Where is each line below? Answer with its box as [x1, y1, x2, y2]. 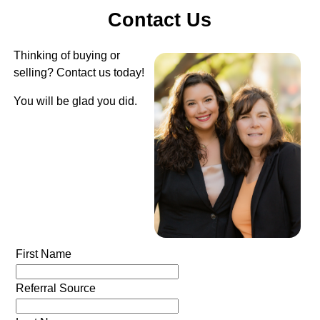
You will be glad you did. [13, 95, 137, 108]
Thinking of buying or [13, 49, 120, 62]
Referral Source [15, 282, 96, 295]
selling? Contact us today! [13, 66, 144, 79]
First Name [15, 248, 71, 261]
